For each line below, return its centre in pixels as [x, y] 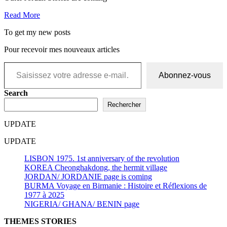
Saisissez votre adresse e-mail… [14, 62]
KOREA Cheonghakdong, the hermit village [96, 168]
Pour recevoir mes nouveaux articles [62, 50]
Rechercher [124, 105]
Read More [22, 15]
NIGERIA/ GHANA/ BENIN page [82, 204]
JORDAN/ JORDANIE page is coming [88, 177]
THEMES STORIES [40, 221]
